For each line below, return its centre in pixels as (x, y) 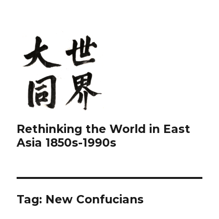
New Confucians (95, 199)
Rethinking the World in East (104, 129)
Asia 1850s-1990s (67, 143)
